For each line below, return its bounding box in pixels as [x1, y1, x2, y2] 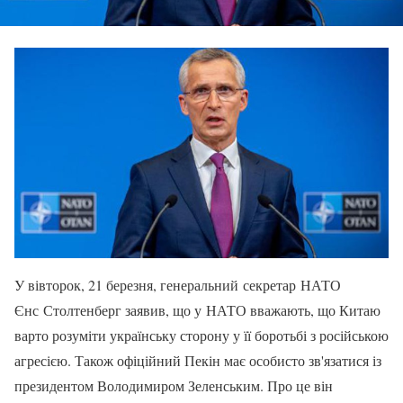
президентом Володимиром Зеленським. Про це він [14, 375, 333, 395]
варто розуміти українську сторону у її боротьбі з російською [14, 325, 389, 345]
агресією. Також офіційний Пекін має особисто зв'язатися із [14, 350, 381, 370]
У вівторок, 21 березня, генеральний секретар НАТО [14, 274, 341, 294]
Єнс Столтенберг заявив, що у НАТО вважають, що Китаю [14, 300, 381, 319]
